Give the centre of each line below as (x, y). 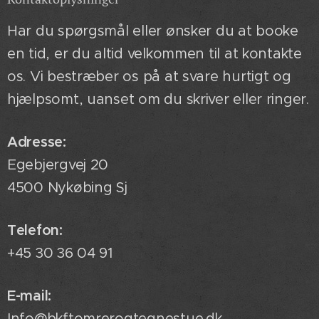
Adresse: (37, 142)
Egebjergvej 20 (58, 164)
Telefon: (35, 230)
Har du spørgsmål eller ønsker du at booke (153, 31)
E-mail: (30, 296)
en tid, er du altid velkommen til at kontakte (155, 53)
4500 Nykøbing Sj (67, 187)
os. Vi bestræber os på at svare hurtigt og (149, 76)
